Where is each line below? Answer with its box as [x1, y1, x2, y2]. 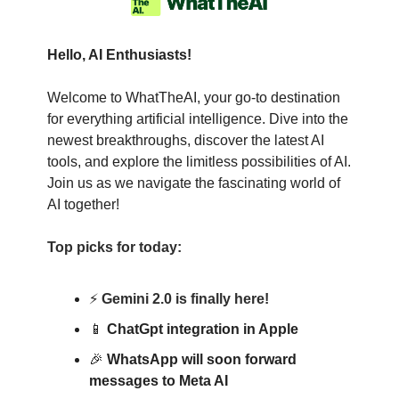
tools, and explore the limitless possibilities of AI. [47, 154, 351, 170]
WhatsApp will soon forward [107, 352, 297, 368]
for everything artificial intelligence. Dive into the [47, 111, 348, 127]
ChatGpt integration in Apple [107, 322, 298, 338]
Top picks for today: [47, 240, 182, 256]
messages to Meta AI [89, 373, 228, 389]
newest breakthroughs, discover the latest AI [47, 133, 324, 149]
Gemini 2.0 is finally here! [102, 291, 269, 307]
